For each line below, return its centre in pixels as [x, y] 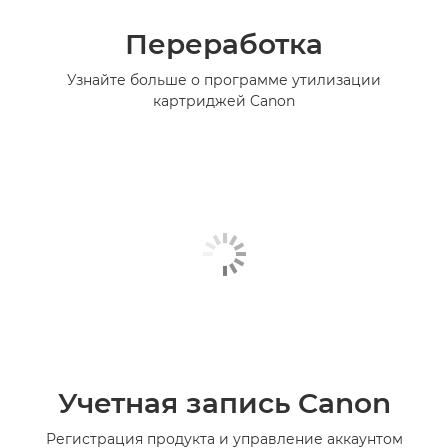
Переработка [224, 44]
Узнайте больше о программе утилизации [224, 80]
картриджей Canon [224, 101]
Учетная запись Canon [224, 403]
